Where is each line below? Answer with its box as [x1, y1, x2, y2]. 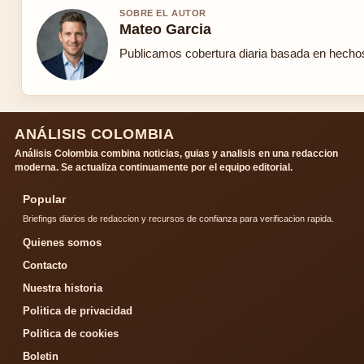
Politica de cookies [23, 327, 119, 340]
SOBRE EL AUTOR [119, 8, 206, 19]
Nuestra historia [23, 282, 102, 295]
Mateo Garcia [119, 21, 211, 38]
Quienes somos [23, 236, 102, 249]
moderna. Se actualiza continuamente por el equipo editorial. [15, 162, 292, 174]
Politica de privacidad [23, 305, 132, 318]
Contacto [23, 259, 67, 272]
